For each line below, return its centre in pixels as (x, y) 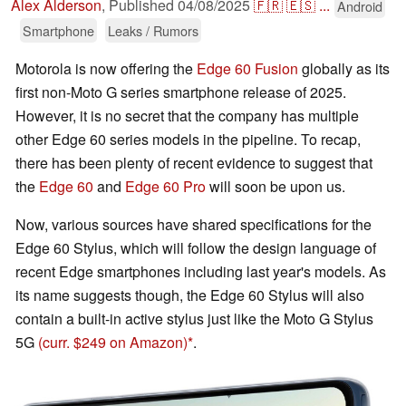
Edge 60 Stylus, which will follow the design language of (196, 248)
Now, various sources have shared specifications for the (193, 225)
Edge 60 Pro (165, 187)
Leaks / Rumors (153, 31)
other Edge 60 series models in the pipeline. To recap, (188, 140)
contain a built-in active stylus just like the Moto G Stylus (194, 319)
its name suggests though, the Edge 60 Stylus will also (190, 295)
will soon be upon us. (275, 187)
